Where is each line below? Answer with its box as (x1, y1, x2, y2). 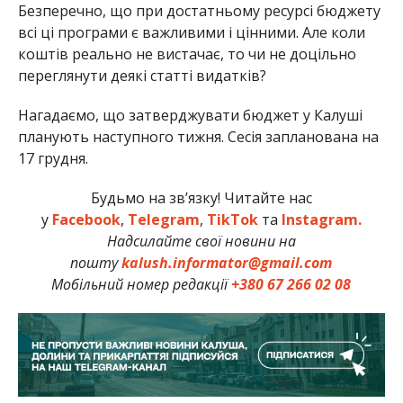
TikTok (206, 209, 258, 229)
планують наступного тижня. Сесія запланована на (17, 126, 379, 147)
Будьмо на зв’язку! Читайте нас (90, 187, 312, 208)
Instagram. (281, 209, 362, 229)
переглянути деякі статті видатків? (17, 65, 266, 85)
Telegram (127, 209, 200, 229)
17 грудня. (17, 148, 88, 168)
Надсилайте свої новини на (106, 230, 296, 251)
